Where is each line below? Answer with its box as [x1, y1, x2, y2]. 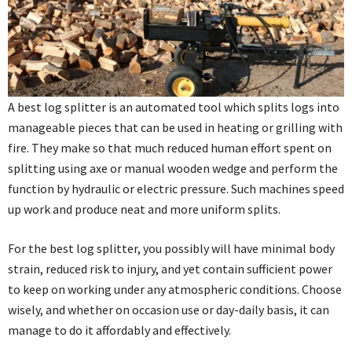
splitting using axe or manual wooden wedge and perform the [8, 159, 338, 176]
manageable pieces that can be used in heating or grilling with [8, 119, 343, 135]
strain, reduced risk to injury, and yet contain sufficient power [8, 260, 332, 277]
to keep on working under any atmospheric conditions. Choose [8, 280, 342, 297]
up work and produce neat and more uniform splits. [8, 200, 280, 217]
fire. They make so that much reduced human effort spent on [8, 139, 332, 156]
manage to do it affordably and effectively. [8, 321, 231, 338]
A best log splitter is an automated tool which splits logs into [8, 98, 339, 115]
